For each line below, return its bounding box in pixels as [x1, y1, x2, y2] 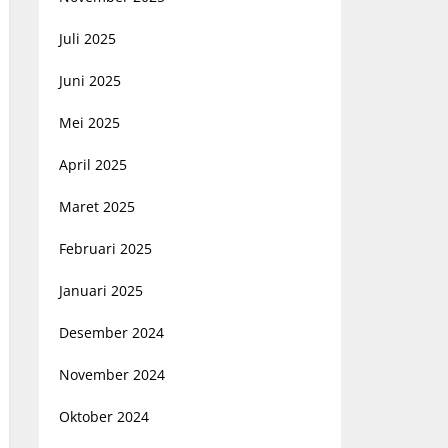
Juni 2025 [58, 71, 121, 90]
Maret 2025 [58, 197, 135, 216]
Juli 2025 [58, 29, 116, 48]
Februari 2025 [58, 239, 152, 258]
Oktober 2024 [58, 407, 149, 426]
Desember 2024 [58, 323, 164, 342]
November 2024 [58, 365, 165, 384]
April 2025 [58, 155, 127, 174]
